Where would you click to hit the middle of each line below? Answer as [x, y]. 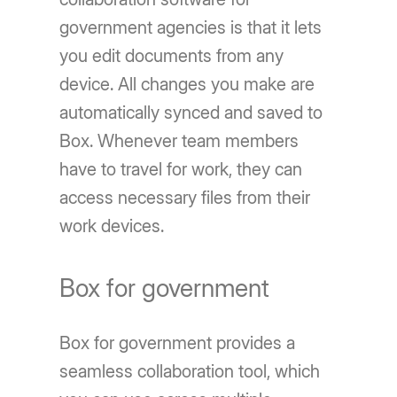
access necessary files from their [185, 198]
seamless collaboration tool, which [190, 371]
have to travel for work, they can [181, 169]
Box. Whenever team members [179, 141]
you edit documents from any [172, 56]
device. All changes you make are [187, 84]
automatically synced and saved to [191, 113]
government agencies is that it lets [191, 27]
